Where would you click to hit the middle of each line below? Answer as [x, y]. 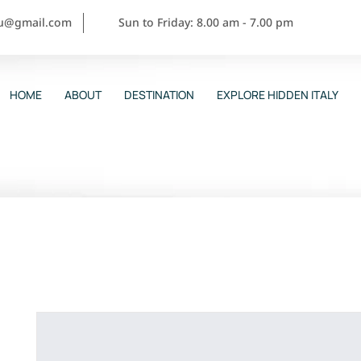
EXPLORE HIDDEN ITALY [277, 95]
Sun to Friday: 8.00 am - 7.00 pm [206, 22]
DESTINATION [159, 95]
